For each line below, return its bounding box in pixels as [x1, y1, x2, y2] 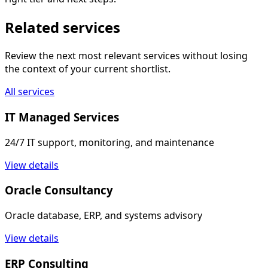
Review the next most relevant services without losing [5, 49, 248, 63]
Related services [5, 17, 120, 38]
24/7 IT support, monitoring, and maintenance [5, 135, 214, 149]
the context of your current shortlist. [5, 62, 170, 76]
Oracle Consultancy [5, 182, 113, 198]
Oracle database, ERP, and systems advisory [5, 209, 202, 223]
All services [5, 85, 54, 99]
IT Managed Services [5, 109, 119, 124]
